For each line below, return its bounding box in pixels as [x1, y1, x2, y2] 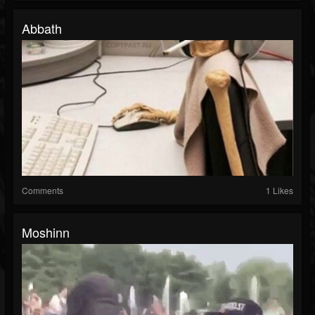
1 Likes [266, 184, 293, 197]
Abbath [22, 19, 62, 38]
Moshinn [22, 223, 70, 242]
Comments [22, 184, 63, 197]
